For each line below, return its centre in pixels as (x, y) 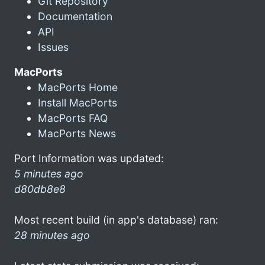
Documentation (75, 16)
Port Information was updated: (89, 158)
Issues (53, 47)
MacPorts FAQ (73, 118)
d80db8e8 (40, 189)
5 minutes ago (49, 173)
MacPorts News (77, 133)
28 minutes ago (52, 235)
